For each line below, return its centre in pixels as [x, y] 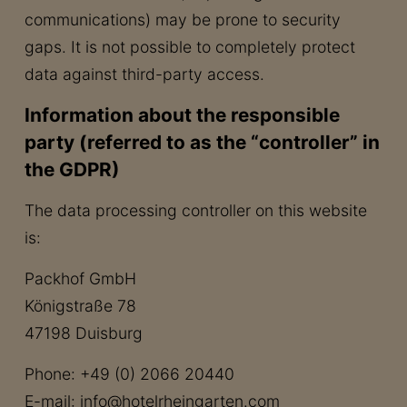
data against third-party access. [144, 74]
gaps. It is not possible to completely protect [189, 47]
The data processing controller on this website [195, 210]
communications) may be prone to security [182, 20]
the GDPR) [72, 169]
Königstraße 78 [80, 306]
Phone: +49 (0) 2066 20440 [129, 374]
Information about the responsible [182, 115]
